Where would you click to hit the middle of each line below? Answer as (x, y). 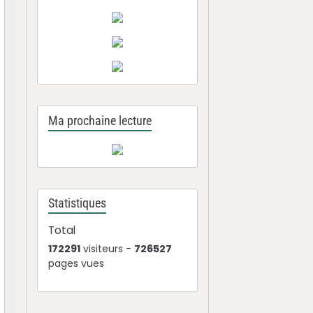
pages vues (77, 263)
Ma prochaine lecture (100, 121)
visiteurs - (108, 249)
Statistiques (78, 203)
